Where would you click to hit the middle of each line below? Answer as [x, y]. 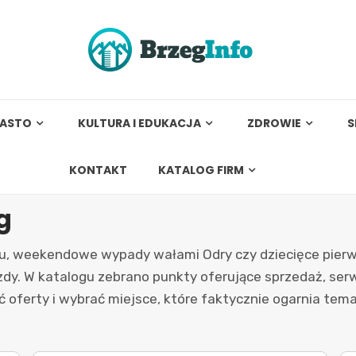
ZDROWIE [275, 123]
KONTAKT [98, 170]
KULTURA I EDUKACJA [140, 123]
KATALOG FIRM [201, 170]
